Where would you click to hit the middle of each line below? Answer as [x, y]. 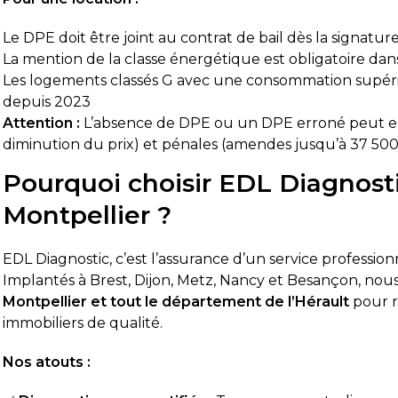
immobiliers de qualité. [83, 323]
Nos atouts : [47, 362]
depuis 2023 [47, 101]
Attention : [42, 123]
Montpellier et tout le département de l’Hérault [176, 302]
